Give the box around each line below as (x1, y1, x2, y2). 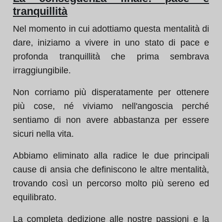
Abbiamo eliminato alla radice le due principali (13, 151, 209, 161)
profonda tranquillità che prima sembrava (13, 52, 209, 61)
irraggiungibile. (13, 65, 71, 75)
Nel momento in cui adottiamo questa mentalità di (13, 24, 209, 34)
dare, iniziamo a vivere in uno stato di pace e (13, 38, 209, 48)
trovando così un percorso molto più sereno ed (13, 178, 209, 188)
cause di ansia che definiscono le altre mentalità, (13, 165, 209, 174)
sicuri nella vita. (13, 129, 74, 139)
